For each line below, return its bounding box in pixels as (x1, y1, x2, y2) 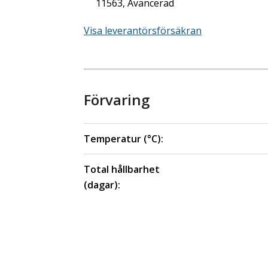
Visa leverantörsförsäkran (84, 23, 202, 37)
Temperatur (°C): (84, 132, 163, 145)
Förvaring (84, 89, 150, 109)
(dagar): (84, 178, 120, 191)
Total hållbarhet (84, 162, 160, 176)
